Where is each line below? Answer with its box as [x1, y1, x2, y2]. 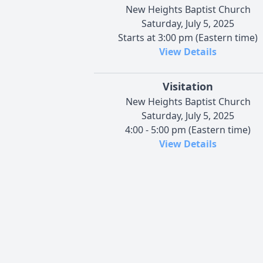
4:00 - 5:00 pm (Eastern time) [125, 123, 251, 136]
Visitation [163, 79, 213, 93]
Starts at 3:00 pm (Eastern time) [118, 31, 258, 44]
